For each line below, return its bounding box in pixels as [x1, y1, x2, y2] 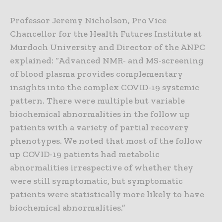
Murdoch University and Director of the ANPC [10, 42, 205, 53]
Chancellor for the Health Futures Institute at [10, 28, 202, 40]
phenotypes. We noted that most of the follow [10, 135, 203, 147]
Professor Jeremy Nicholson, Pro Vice [10, 15, 166, 26]
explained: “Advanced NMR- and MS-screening [10, 55, 204, 66]
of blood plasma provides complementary [10, 68, 183, 80]
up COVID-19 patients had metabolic [10, 149, 160, 160]
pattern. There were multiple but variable [10, 95, 185, 107]
